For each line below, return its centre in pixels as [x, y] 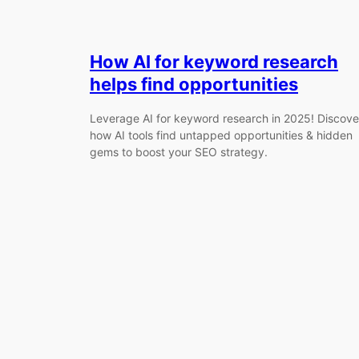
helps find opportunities [194, 85]
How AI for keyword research [214, 62]
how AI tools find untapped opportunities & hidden [221, 135]
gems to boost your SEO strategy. [179, 151]
